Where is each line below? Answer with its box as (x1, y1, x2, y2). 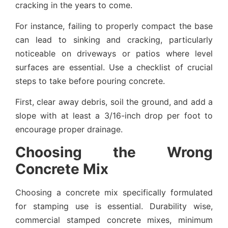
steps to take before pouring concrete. (15, 75, 165, 86)
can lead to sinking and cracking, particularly (15, 34, 213, 45)
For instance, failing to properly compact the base (15, 20, 213, 31)
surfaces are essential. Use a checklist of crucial (15, 62, 213, 72)
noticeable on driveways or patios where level (15, 48, 213, 59)
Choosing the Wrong (15, 143, 213, 161)
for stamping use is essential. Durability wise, (15, 201, 213, 211)
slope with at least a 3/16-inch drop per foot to (15, 110, 213, 121)
